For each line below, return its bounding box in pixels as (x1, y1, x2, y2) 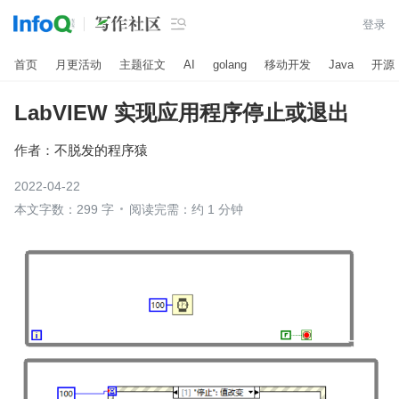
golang (213, 57, 247, 71)
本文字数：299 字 (14, 202, 114, 216)
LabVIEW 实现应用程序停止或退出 (14, 101, 349, 125)
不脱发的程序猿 (54, 142, 148, 158)
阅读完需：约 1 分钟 (129, 202, 243, 216)
